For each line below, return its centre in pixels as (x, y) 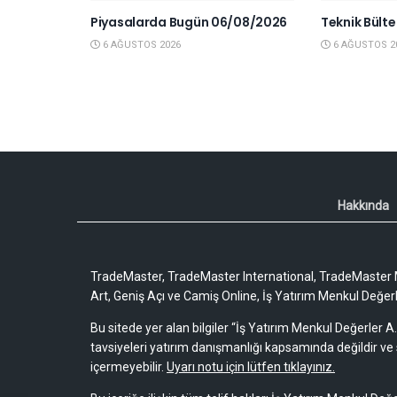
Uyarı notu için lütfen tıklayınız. (251, 367)
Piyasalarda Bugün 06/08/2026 (189, 23)
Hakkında (363, 206)
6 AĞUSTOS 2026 (140, 45)
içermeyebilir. (128, 367)
